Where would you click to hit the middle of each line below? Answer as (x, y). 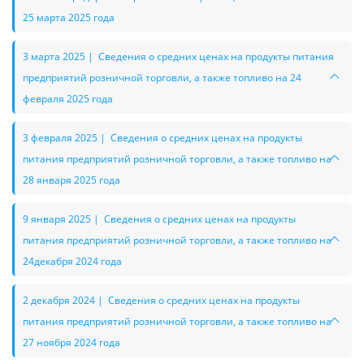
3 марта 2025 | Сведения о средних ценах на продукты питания (178, 56)
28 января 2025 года (71, 180)
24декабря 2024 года (72, 261)
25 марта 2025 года (69, 17)
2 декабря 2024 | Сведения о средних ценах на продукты (161, 300)
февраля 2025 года (68, 98)
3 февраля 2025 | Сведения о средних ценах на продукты (162, 137)
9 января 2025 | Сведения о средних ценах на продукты (159, 219)
